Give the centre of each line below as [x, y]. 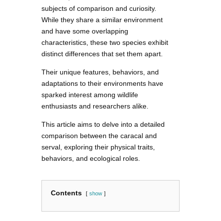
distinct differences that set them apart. [102, 54]
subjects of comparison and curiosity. [99, 9]
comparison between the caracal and [99, 136]
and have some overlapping [85, 31]
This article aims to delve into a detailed [103, 125]
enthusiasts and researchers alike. [95, 106]
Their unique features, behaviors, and [100, 72]
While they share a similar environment [102, 20]
